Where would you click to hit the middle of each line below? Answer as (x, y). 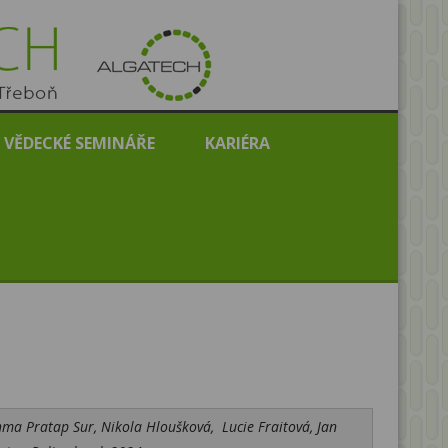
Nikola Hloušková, (159, 426)
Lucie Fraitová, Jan (279, 426)
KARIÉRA (237, 143)
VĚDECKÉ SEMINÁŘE (79, 143)
